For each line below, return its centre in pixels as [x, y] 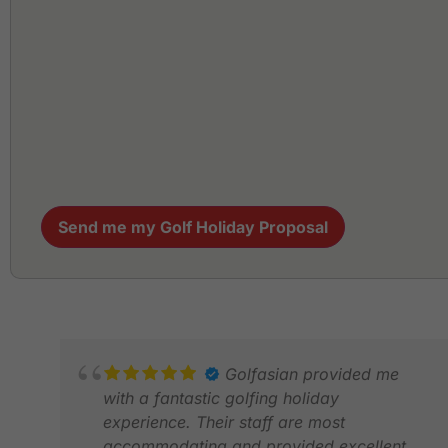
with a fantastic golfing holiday [221, 397]
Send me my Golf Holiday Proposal [193, 226]
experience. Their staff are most [224, 421]
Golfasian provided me [312, 373]
